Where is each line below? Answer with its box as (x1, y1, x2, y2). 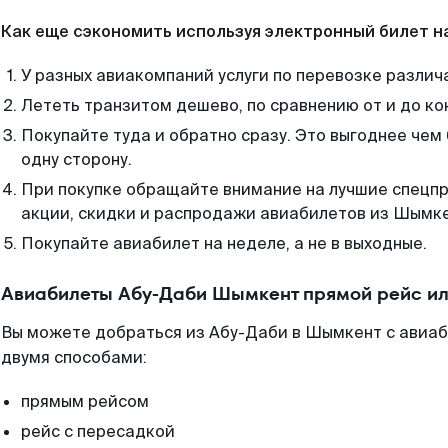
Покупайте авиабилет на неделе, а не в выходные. (21, 233, 427, 254)
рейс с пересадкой (21, 421, 175, 442)
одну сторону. (21, 149, 132, 170)
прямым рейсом (21, 391, 149, 412)
